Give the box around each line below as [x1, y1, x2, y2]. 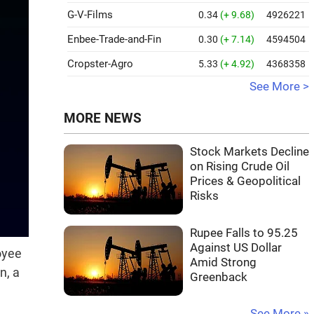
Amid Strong [190, 256, 257, 269]
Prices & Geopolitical [190, 175, 301, 188]
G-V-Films [67, 8, 113, 21]
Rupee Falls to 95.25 [190, 226, 298, 240]
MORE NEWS [64, 111, 142, 126]
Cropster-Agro [67, 57, 133, 70]
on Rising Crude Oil [190, 160, 289, 173]
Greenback [190, 271, 247, 284]
